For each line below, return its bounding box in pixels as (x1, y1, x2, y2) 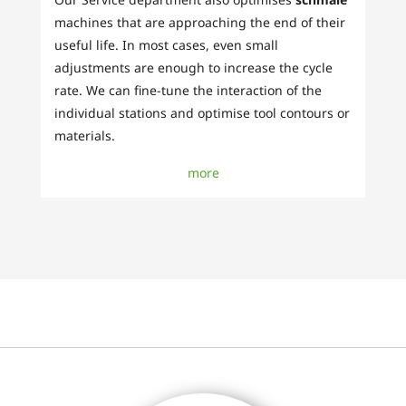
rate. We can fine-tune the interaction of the (54, 82, 322, 100)
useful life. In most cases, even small (54, 36, 278, 54)
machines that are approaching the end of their (54, 14, 345, 32)
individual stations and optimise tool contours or (54, 104, 350, 122)
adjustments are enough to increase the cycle (54, 59, 333, 77)
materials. (54, 127, 115, 145)
